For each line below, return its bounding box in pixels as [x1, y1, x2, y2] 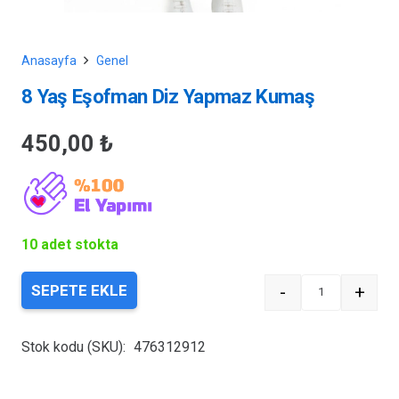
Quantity [319, 295, 370, 313]
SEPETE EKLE [31, 281, 127, 300]
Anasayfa [21, 53, 77, 68]
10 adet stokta [21, 236, 118, 254]
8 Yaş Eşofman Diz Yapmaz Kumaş [21, 84, 314, 108]
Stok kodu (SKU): [21, 338, 129, 356]
